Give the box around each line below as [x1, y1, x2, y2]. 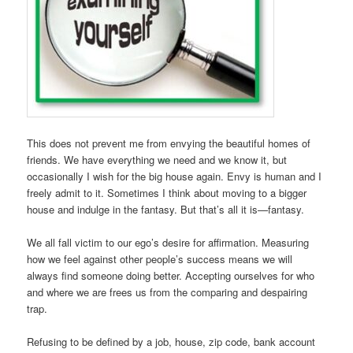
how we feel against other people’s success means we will [27, 251, 293, 266]
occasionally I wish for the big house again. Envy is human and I [27, 168, 322, 184]
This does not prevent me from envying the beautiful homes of [27, 135, 311, 150]
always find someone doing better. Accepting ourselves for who [27, 267, 315, 283]
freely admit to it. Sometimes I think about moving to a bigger [27, 184, 307, 200]
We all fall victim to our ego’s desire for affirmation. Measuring [27, 234, 310, 250]
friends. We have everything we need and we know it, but [27, 151, 288, 167]
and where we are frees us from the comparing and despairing [27, 284, 308, 299]
